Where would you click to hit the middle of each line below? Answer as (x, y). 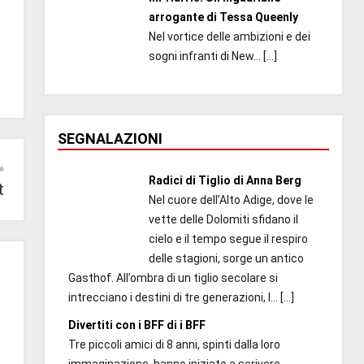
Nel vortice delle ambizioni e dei (229, 36)
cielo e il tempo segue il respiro (228, 239)
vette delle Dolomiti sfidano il (223, 220)
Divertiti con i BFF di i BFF (137, 325)
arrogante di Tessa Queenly (223, 17)
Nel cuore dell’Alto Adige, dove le (231, 200)
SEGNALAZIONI (110, 139)
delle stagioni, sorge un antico (226, 259)
